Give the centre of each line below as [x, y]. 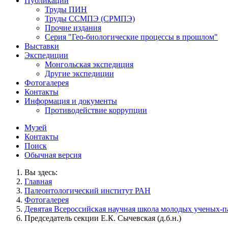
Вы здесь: [41, 172]
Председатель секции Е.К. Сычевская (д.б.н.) [103, 218]
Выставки [42, 46]
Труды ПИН [66, 9]
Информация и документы [71, 101]
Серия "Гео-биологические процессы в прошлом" [131, 37]
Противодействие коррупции [96, 110]
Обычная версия [53, 155]
